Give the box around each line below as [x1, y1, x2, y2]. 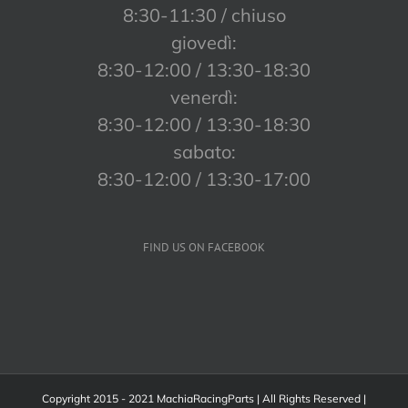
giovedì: [171, 31, 237, 55]
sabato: [172, 140, 236, 164]
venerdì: [170, 86, 238, 109]
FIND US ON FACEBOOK [143, 240, 265, 256]
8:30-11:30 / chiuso [122, 4, 286, 27]
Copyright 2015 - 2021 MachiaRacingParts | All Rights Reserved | [42, 392, 366, 406]
